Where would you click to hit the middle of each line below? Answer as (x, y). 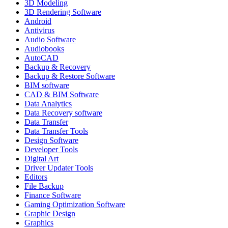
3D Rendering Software (63, 12)
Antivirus (39, 30)
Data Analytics (48, 103)
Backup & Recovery (58, 67)
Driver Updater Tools (59, 167)
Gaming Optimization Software (75, 204)
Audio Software (50, 39)
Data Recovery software (63, 112)
